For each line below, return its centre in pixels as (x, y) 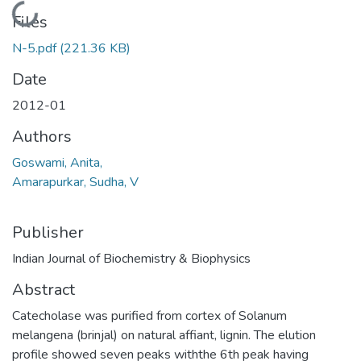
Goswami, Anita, (57, 162)
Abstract (44, 289)
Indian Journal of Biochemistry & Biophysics (131, 258)
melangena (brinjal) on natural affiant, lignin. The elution (164, 335)
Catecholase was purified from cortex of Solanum (149, 315)
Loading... (41, 13)
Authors (42, 136)
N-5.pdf (34, 48)
